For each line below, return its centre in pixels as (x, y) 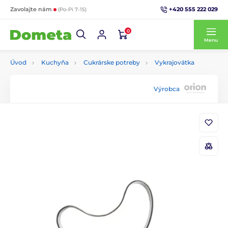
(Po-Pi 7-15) (72, 9)
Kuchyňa (55, 62)
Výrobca (167, 89)
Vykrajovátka (175, 62)
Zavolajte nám (32, 9)
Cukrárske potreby (112, 62)
